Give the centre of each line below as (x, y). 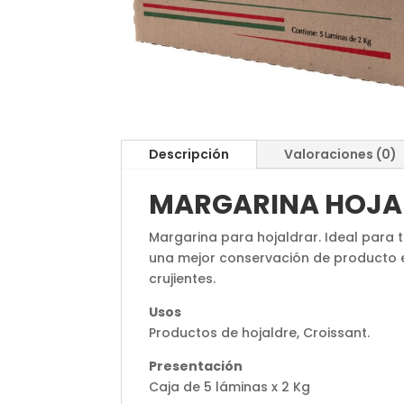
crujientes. (183, 278)
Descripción (189, 154)
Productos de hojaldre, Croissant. (260, 332)
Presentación (196, 366)
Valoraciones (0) (341, 154)
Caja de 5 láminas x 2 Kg (230, 386)
